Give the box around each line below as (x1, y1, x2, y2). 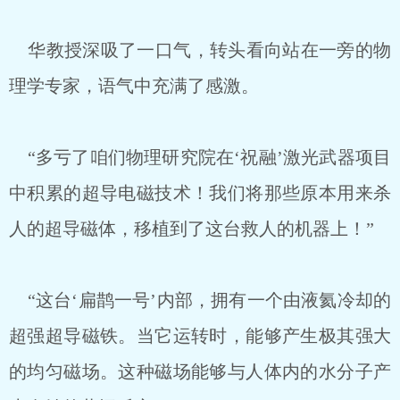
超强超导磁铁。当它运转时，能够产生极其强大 (9, 326, 391, 346)
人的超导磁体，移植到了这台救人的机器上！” (9, 219, 374, 238)
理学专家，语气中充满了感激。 (9, 76, 259, 96)
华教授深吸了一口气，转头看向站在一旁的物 (9, 40, 391, 60)
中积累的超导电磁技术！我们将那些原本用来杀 (9, 183, 391, 203)
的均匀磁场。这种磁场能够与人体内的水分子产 (9, 362, 391, 381)
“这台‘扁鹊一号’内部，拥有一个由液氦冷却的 (9, 290, 391, 310)
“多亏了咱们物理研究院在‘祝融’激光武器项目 (9, 147, 391, 167)
